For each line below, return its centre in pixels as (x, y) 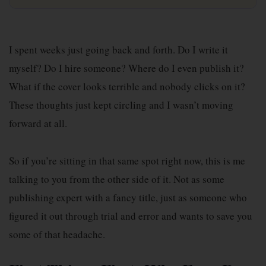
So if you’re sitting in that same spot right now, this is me (127, 161)
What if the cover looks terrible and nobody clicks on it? (127, 86)
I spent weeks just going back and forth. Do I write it (118, 50)
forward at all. (38, 123)
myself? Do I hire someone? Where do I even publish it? (126, 68)
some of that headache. (57, 234)
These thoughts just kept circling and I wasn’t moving (121, 105)
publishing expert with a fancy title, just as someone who (128, 197)
